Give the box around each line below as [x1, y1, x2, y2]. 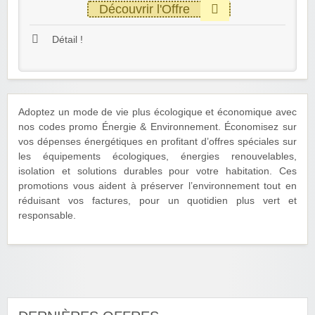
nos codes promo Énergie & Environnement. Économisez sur [18, 122, 297, 133]
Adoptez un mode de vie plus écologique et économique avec [18, 107, 297, 118]
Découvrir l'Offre [98, 1, 190, 16]
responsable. [18, 210, 76, 221]
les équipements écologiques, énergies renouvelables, [18, 151, 297, 162]
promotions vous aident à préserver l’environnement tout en [18, 181, 297, 192]
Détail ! [49, 34, 83, 45]
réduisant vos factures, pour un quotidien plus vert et [18, 195, 297, 207]
